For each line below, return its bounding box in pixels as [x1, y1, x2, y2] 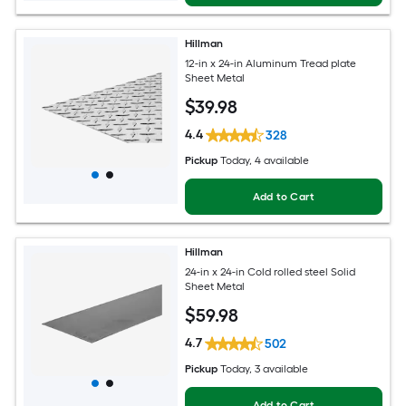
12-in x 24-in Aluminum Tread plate [185, 57, 357, 71]
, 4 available [249, 153, 310, 167]
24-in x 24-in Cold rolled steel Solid [185, 266, 356, 279]
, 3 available [249, 362, 309, 375]
